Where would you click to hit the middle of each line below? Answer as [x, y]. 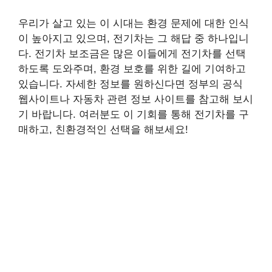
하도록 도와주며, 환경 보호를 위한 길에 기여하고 [132, 69]
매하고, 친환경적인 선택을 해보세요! [103, 129]
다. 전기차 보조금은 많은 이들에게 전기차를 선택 [132, 53]
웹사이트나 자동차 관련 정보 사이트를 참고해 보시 [136, 99]
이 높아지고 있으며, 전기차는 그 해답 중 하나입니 [134, 38]
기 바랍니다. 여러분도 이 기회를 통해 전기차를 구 [134, 114]
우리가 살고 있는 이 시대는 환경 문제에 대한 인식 [134, 23]
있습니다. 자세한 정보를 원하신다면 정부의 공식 [131, 84]
